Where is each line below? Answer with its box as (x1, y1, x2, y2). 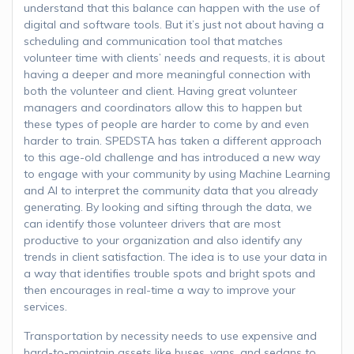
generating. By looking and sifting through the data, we (24, 199, 312, 214)
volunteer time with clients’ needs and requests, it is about (24, 50, 325, 65)
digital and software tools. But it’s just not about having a (24, 17, 324, 32)
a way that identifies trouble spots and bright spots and (24, 265, 315, 281)
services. (24, 299, 67, 314)
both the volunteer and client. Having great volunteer (24, 83, 297, 98)
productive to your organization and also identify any (24, 232, 302, 247)
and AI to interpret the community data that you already (24, 183, 318, 198)
